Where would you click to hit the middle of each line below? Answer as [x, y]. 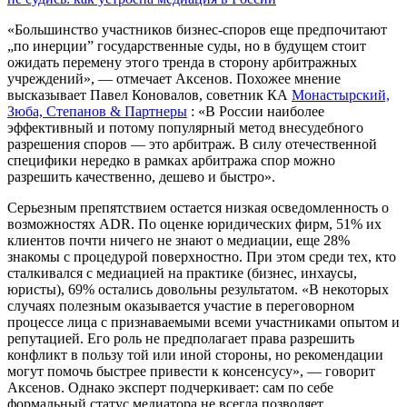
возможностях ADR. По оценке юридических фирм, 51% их [194, 224]
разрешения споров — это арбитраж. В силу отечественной [192, 144]
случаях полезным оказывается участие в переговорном [181, 306]
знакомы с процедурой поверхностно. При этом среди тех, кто [202, 257]
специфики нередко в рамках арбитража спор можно [171, 161]
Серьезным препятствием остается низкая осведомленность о [198, 208]
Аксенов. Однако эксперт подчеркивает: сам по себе [170, 388]
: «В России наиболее [256, 112]
